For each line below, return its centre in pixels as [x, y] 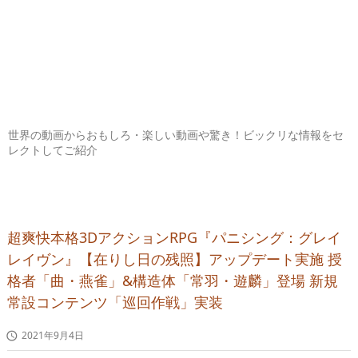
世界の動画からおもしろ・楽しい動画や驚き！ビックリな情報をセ [176, 135]
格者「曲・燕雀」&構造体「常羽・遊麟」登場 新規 [173, 281]
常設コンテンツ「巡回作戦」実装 [115, 302]
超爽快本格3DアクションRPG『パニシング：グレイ [174, 238]
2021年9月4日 [53, 336]
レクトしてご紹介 [53, 150]
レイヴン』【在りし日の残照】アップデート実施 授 [175, 259]
